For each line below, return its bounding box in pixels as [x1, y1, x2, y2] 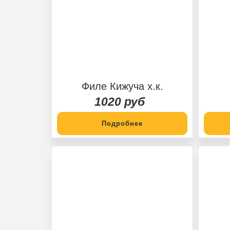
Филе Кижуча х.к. [81, 80, 163, 92]
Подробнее [102, 119, 143, 127]
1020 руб [94, 94, 145, 108]
